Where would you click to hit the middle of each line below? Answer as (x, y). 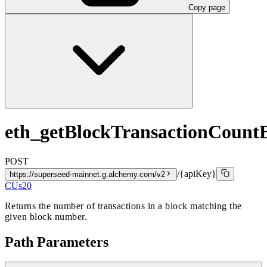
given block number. (46, 216)
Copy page (207, 7)
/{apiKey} (197, 173)
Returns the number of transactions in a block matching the (123, 206)
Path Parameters (57, 242)
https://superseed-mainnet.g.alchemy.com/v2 (87, 174)
